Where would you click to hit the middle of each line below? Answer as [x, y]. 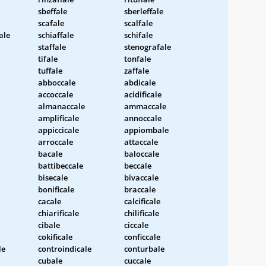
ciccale [136, 225]
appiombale [146, 130]
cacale [50, 201]
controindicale [65, 248]
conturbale [144, 248]
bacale [50, 153]
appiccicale [58, 130]
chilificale [142, 213]
